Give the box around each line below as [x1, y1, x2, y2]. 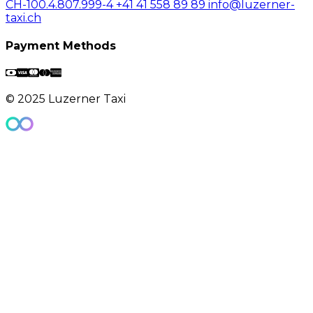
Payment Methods [6, 39, 116, 53]
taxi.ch [6, 10, 41, 24]
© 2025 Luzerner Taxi [6, 92, 126, 106]
